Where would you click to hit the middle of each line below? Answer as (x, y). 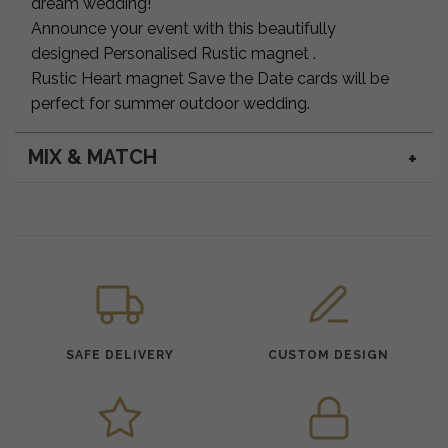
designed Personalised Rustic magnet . (173, 53)
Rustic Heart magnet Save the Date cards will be (210, 78)
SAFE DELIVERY (119, 354)
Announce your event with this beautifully (183, 28)
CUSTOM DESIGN (328, 354)
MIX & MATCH (92, 157)
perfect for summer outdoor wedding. (170, 103)
